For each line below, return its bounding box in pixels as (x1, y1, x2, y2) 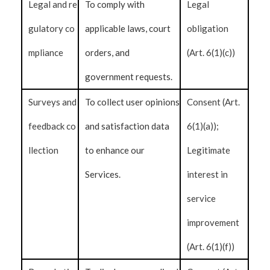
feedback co (28, 121, 76, 131)
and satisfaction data (85, 121, 169, 131)
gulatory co (28, 23, 75, 34)
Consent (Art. (187, 96, 240, 107)
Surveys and (28, 96, 77, 107)
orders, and (85, 47, 130, 58)
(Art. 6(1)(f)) (187, 241, 235, 252)
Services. (85, 169, 121, 180)
